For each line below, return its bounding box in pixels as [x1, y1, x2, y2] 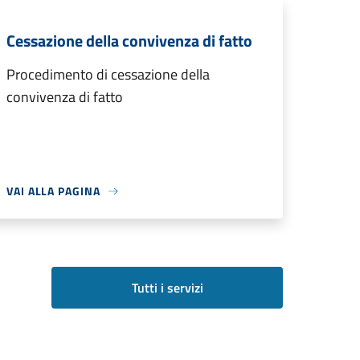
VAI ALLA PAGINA [6, 182, 100, 200]
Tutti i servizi [131, 278, 203, 298]
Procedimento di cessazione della [6, 63, 210, 86]
